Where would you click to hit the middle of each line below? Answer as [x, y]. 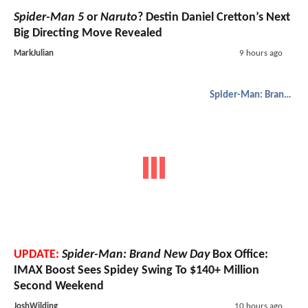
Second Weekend [59, 287]
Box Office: [239, 255]
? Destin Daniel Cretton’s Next [214, 17]
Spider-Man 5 [49, 17]
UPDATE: [36, 255]
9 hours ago [261, 53]
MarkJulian [34, 53]
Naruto [119, 17]
